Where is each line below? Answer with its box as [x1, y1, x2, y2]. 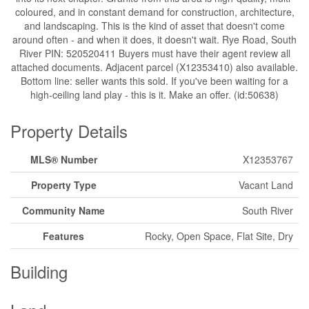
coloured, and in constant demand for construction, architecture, [14, 5, 295, 19]
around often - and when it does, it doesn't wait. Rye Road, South [12, 32, 297, 46]
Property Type [30, 178, 97, 192]
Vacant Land [239, 178, 293, 192]
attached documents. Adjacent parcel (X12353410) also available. [11, 60, 298, 74]
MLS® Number [30, 152, 97, 166]
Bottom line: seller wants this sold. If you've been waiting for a [21, 74, 288, 88]
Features [43, 229, 84, 243]
